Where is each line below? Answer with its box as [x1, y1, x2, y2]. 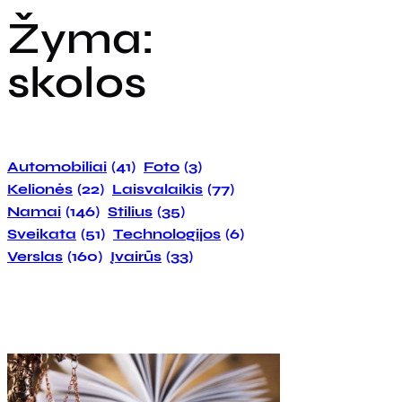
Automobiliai [7, 157, 107, 175]
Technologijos [113, 224, 221, 242]
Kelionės [7, 179, 73, 197]
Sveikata [7, 224, 76, 242]
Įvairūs [110, 247, 162, 265]
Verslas [7, 247, 63, 265]
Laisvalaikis [112, 179, 203, 197]
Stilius [108, 202, 153, 220]
